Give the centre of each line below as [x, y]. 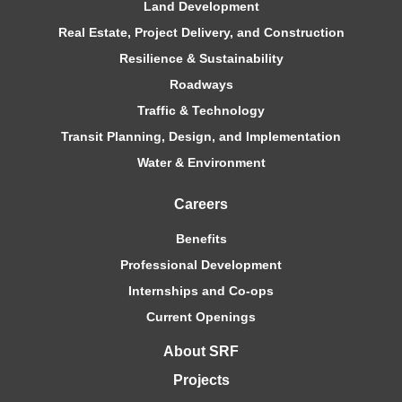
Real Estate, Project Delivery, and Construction [201, 33]
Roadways [201, 85]
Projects [201, 380]
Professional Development [201, 265]
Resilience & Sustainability [201, 59]
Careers [201, 205]
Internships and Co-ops [201, 291]
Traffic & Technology [201, 111]
